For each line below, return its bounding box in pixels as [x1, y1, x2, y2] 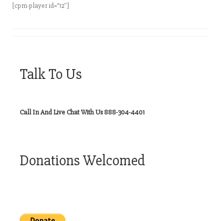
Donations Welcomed [20, 151, 145, 170]
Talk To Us [20, 65, 82, 83]
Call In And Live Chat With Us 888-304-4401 [20, 108, 145, 116]
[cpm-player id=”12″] [12, 1, 69, 10]
